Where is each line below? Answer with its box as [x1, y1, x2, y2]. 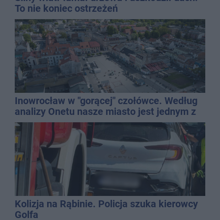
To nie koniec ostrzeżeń [15, 2, 118, 14]
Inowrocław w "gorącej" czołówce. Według [15, 94, 197, 107]
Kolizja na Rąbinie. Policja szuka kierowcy [15, 197, 198, 210]
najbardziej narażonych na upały [15, 116, 156, 128]
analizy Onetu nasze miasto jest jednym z [15, 105, 196, 117]
